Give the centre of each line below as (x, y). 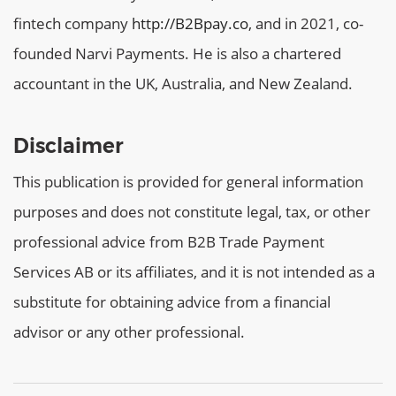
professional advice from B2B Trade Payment (169, 242)
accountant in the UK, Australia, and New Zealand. (183, 84)
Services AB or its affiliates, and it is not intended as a (194, 272)
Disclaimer (69, 146)
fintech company (72, 24)
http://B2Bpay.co (190, 24)
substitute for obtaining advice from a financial (172, 302)
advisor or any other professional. (129, 332)
